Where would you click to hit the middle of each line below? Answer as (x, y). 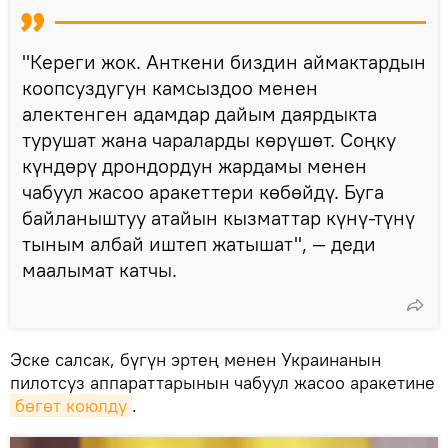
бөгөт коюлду (71, 405)
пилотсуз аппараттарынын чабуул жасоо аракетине (222, 382)
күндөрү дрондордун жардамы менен (194, 165)
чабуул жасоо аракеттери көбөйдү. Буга (203, 191)
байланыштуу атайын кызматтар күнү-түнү (218, 217)
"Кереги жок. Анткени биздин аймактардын (224, 61)
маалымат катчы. (99, 269)
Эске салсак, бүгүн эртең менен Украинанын (195, 359)
